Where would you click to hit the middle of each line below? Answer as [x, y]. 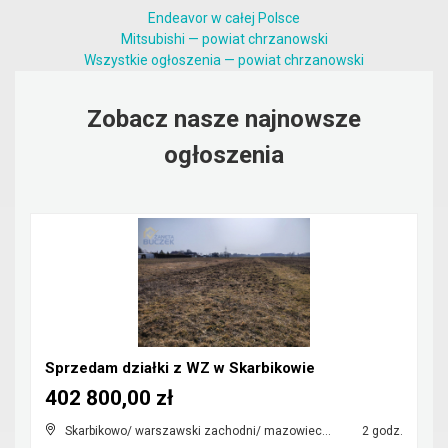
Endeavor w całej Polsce [224, 18]
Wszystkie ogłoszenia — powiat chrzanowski [224, 60]
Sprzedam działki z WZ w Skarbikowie [180, 368]
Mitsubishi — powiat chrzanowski [224, 39]
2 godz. [381, 431]
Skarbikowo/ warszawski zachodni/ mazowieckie [193, 431]
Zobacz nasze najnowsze [224, 119]
